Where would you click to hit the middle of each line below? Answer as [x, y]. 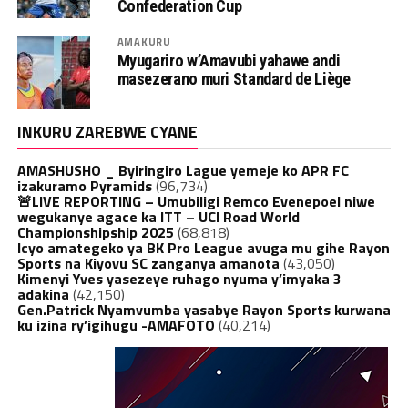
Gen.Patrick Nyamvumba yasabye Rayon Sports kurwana [204, 309]
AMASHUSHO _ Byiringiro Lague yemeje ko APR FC [183, 170]
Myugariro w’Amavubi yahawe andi [229, 60]
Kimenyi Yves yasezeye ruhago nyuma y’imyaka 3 [179, 278]
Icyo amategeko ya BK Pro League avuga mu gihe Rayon [203, 247]
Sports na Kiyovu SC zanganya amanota [148, 263]
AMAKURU [144, 41]
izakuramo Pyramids [84, 185]
